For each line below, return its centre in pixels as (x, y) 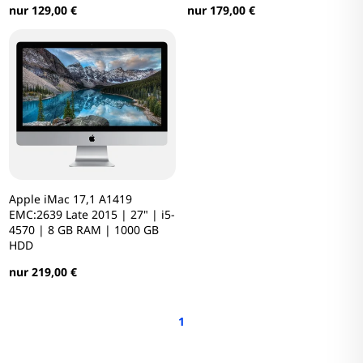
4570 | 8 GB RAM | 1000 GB (83, 229)
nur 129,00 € (43, 10)
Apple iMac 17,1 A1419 (70, 199)
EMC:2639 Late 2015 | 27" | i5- (92, 214)
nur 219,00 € (43, 271)
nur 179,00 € (221, 10)
